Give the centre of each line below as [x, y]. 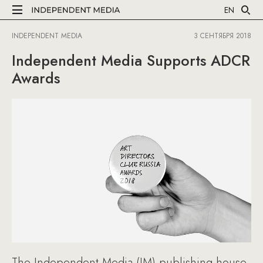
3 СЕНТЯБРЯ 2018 [222, 36]
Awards [36, 78]
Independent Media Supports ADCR [131, 60]
